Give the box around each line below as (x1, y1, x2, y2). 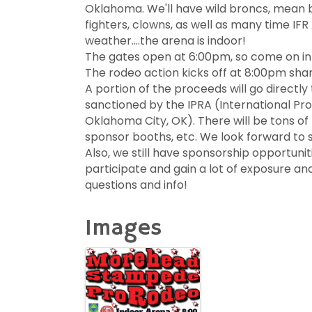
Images (85, 214, 162, 242)
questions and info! (85, 177, 187, 193)
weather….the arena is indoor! (85, 33, 246, 49)
